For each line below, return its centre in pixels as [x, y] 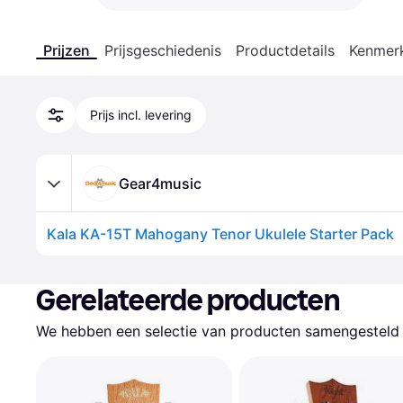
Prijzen [67, 50]
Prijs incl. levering [141, 115]
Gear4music [160, 183]
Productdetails [285, 50]
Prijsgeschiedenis [163, 50]
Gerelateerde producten [188, 300]
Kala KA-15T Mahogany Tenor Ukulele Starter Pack [220, 234]
